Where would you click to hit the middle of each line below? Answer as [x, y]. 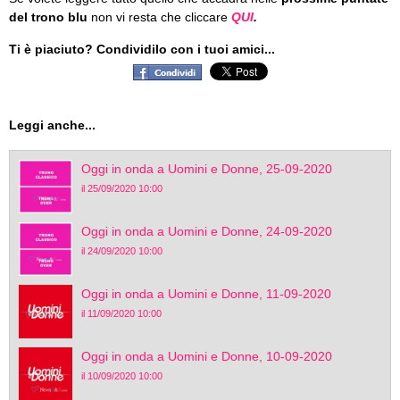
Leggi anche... [52, 125]
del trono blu [48, 17]
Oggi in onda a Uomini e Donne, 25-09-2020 [207, 169]
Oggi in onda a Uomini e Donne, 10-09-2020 [207, 356]
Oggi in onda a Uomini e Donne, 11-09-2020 [206, 294]
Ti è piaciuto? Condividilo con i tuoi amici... [142, 49]
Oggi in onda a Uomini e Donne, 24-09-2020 [207, 231]
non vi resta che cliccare [159, 17]
